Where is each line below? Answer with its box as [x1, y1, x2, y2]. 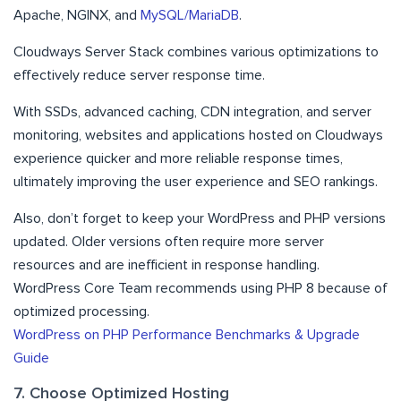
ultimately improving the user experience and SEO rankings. [13, 174, 378, 189]
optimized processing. [13, 303, 149, 319]
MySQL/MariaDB [141, 7, 239, 22]
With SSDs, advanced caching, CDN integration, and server [13, 104, 371, 119]
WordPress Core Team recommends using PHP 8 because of [13, 280, 388, 295]
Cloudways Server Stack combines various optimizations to [13, 44, 379, 59]
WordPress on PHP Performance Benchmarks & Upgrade [13, 327, 360, 342]
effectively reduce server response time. [13, 67, 265, 82]
